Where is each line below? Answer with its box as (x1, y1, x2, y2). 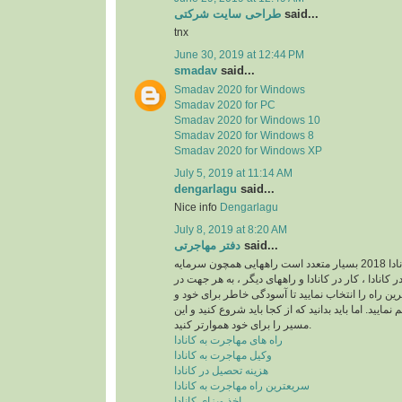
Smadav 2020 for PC (174, 99, 275, 110)
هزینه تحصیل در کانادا (174, 365, 268, 377)
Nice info (174, 201, 220, 213)
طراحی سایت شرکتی (174, 7, 281, 22)
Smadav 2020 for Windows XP (174, 144, 322, 156)
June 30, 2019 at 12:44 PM (174, 49, 304, 61)
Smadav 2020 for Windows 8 (174, 129, 314, 141)
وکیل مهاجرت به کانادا (174, 350, 272, 362)
